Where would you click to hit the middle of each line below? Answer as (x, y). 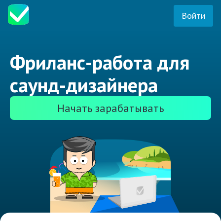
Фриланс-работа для (100, 62)
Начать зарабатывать (110, 108)
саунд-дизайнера (84, 85)
